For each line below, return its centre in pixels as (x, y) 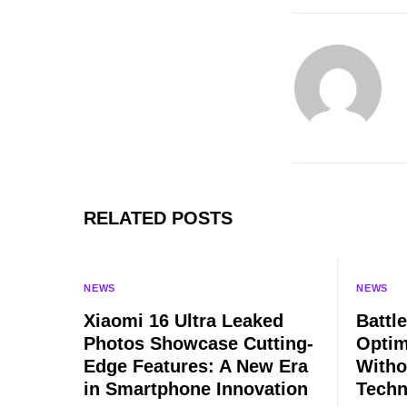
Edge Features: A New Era (196, 366)
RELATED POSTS (158, 218)
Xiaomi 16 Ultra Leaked (184, 321)
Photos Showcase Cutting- (199, 343)
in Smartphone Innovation (196, 389)
